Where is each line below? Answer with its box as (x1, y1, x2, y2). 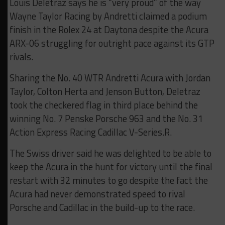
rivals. (9, 49, 33, 64)
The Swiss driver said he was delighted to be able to (9, 146, 211, 160)
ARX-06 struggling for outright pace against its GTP (9, 36, 214, 50)
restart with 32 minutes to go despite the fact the (9, 173, 208, 187)
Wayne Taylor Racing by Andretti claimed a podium (9, 9, 207, 23)
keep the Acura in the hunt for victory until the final (9, 159, 212, 174)
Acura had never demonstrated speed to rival (9, 186, 185, 201)
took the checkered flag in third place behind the (9, 97, 198, 112)
